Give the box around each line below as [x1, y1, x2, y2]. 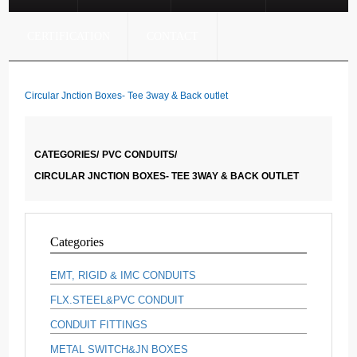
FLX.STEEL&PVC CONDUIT [50, 294, 185, 307]
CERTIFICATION [26, 29, 110, 42]
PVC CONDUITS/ [102, 149, 178, 161]
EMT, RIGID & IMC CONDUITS [50, 269, 197, 282]
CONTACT [146, 29, 198, 42]
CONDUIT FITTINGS [50, 319, 148, 331]
